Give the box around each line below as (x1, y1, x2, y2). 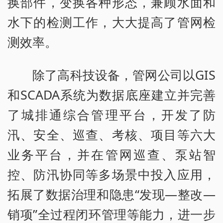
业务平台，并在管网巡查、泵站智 (7, 145, 216, 163)
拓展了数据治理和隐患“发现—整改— (7, 185, 216, 203)
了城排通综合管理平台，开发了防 (7, 106, 216, 123)
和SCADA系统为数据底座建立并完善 (7, 86, 216, 103)
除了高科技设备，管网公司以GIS (32, 66, 216, 83)
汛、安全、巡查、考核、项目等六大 (7, 125, 216, 143)
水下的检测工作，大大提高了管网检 (7, 13, 216, 30)
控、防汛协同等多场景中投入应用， (7, 165, 216, 183)
